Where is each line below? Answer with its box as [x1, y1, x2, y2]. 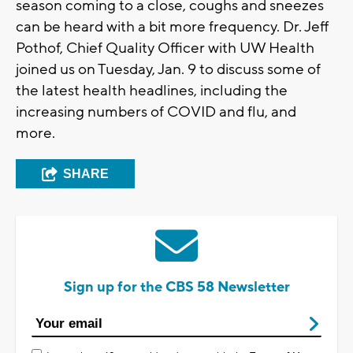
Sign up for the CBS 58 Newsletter [63, 277, 290, 296]
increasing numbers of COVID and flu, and [16, 102, 296, 121]
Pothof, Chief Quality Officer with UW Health [16, 38, 314, 58]
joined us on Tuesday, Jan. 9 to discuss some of [16, 59, 321, 79]
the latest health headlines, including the [16, 80, 288, 100]
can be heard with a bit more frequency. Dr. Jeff [16, 17, 329, 36]
